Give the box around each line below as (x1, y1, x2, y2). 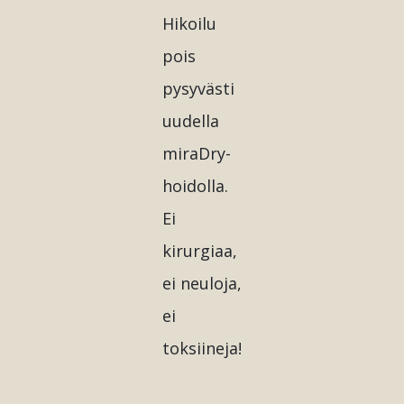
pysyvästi (162, 78, 235, 99)
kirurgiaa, (162, 240, 238, 262)
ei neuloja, (162, 272, 243, 294)
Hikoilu (162, 13, 217, 34)
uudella (162, 110, 220, 132)
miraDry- (162, 142, 232, 164)
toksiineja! (162, 337, 243, 359)
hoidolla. (162, 175, 229, 197)
